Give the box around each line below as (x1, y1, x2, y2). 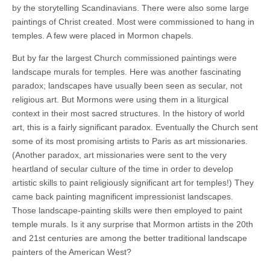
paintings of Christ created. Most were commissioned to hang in (12, 16, 254, 27)
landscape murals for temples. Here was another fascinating (12, 66, 241, 77)
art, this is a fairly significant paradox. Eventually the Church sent (12, 122, 258, 132)
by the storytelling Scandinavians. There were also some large (12, 2, 249, 13)
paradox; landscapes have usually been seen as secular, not (12, 80, 242, 90)
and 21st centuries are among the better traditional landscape (12, 233, 247, 243)
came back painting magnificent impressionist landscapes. (12, 191, 233, 201)
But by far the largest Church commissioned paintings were (12, 52, 237, 63)
